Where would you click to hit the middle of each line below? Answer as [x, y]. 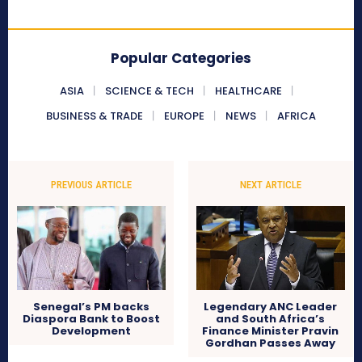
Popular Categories [181, 59]
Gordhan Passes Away [271, 343]
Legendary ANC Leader [271, 307]
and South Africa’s [271, 319]
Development [92, 331]
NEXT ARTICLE [270, 185]
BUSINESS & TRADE [95, 116]
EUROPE [184, 116]
